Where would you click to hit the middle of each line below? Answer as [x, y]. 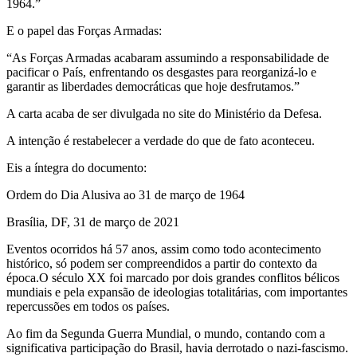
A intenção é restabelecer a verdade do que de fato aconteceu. [161, 141]
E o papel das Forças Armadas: [84, 31]
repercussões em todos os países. [88, 307]
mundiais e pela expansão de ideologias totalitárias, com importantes [177, 292]
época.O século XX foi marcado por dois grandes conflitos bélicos [173, 278]
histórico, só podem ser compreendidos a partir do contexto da [162, 264]
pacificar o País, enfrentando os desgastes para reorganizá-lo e [161, 73]
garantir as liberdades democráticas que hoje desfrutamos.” [153, 87]
